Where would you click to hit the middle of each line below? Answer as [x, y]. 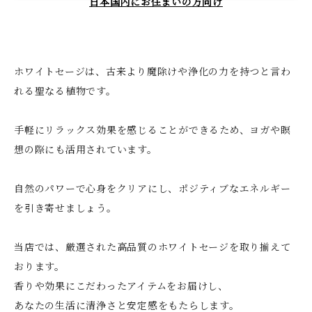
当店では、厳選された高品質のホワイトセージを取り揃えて [153, 246]
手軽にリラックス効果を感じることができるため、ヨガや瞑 [153, 129]
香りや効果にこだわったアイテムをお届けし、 [121, 285]
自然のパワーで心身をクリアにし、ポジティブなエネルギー [153, 188]
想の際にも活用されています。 [86, 149]
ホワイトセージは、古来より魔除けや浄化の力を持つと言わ [153, 71]
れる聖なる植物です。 [65, 90]
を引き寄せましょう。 [65, 207]
